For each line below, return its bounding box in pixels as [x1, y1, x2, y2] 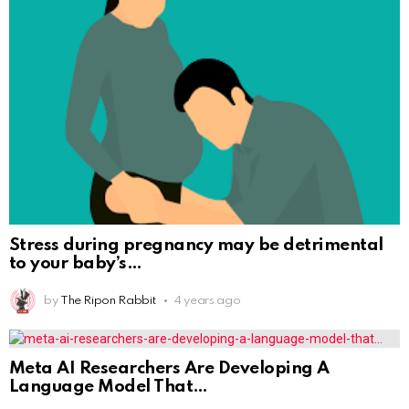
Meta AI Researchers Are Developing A [9, 359, 330, 377]
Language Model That [9, 377, 208, 395]
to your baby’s [9, 254, 142, 272]
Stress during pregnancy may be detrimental [9, 236, 383, 254]
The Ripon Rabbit [59, 294, 156, 307]
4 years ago [174, 294, 241, 307]
